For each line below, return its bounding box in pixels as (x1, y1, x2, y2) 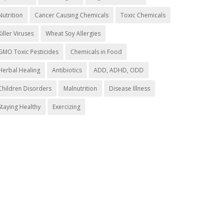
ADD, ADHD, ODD (94, 66, 144, 74)
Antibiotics (52, 66, 82, 74)
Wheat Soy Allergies (46, 29, 101, 38)
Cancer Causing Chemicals (35, 11, 109, 19)
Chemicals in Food (70, 48, 122, 56)
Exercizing (53, 103, 80, 111)
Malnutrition (63, 84, 97, 93)
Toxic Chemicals (120, 11, 166, 19)
